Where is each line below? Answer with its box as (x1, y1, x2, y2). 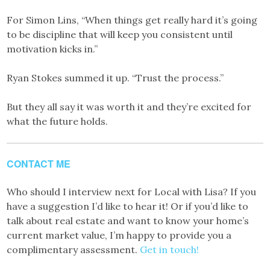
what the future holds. (7, 115, 108, 127)
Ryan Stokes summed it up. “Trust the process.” (7, 72, 224, 84)
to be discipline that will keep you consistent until (7, 28, 233, 40)
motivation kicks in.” (7, 43, 101, 55)
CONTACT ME (7, 157, 71, 171)
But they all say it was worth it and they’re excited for (7, 101, 252, 113)
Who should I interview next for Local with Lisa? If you (7, 186, 257, 198)
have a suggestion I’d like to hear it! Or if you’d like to (7, 200, 249, 212)
